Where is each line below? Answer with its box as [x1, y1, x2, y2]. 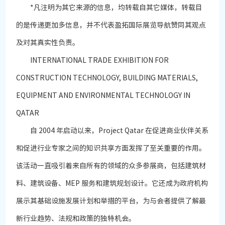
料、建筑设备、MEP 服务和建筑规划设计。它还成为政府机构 [16, 180, 208, 187]
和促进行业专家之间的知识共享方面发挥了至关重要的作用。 [16, 145, 206, 152]
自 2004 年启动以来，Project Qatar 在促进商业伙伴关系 [16, 127, 209, 135]
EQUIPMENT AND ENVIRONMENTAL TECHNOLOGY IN [16, 92, 191, 99]
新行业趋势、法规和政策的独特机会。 [16, 215, 136, 222]
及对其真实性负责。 [16, 39, 80, 47]
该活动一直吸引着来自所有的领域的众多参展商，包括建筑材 [16, 162, 206, 170]
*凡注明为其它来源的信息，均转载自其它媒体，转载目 [16, 4, 203, 12]
